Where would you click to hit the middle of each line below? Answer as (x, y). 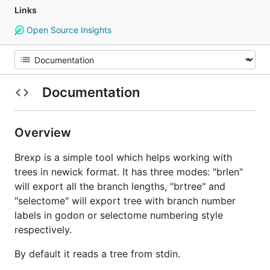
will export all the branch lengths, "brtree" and (120, 186)
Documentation (91, 92)
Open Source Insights (67, 30)
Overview (44, 133)
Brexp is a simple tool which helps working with (123, 157)
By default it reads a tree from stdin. (97, 254)
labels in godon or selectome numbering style (119, 215)
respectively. (43, 230)
